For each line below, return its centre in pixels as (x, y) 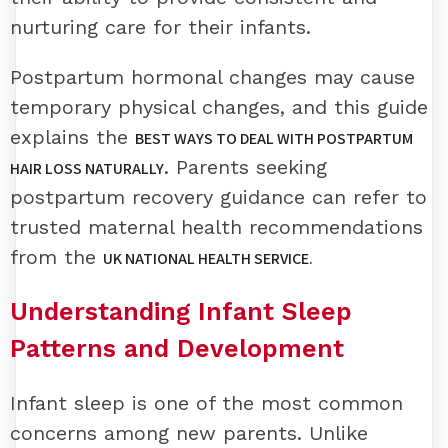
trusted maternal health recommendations (216, 227)
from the (56, 257)
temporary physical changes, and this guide (219, 107)
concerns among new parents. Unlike (189, 432)
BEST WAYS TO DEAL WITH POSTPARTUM (274, 139)
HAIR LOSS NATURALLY (87, 169)
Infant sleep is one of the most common (206, 402)
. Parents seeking (245, 167)
